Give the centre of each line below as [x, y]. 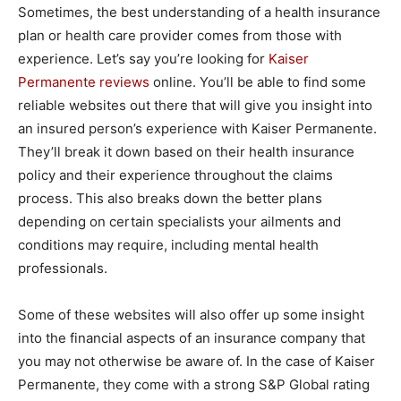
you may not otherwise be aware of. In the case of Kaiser [196, 361]
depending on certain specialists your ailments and [179, 222]
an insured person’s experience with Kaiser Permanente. [197, 128]
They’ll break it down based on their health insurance [186, 152]
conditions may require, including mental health [168, 245]
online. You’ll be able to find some [258, 82]
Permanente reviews [84, 82]
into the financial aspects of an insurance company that [192, 338]
